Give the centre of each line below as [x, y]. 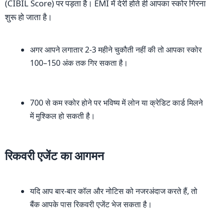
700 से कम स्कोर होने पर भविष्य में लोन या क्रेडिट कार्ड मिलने [116, 103]
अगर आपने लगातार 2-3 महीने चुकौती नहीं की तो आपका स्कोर [116, 50]
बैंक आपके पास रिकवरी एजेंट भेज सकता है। [91, 205]
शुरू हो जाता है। [28, 17]
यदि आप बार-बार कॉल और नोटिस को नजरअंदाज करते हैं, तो [114, 191]
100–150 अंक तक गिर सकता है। [79, 63]
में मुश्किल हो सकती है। [63, 116]
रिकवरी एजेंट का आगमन [55, 156]
